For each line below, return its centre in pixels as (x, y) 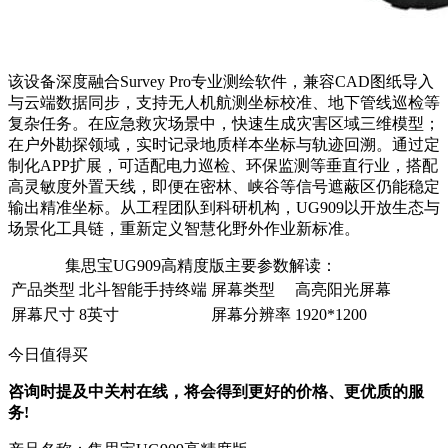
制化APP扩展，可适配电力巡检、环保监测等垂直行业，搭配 (223, 166)
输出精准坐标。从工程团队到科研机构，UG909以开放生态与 (224, 208)
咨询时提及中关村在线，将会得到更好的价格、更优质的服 (216, 392)
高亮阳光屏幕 (343, 290)
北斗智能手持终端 (143, 290)
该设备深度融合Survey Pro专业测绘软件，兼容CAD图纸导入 (221, 82)
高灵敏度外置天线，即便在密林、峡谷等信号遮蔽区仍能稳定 (224, 187)
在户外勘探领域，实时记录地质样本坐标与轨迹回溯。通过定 (224, 145)
